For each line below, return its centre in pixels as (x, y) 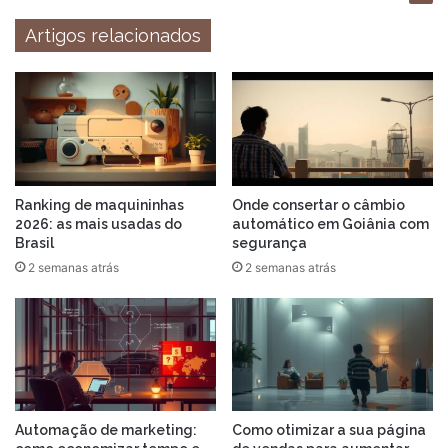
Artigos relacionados (113, 36)
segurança (269, 242)
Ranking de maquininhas (99, 204)
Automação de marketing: (106, 430)
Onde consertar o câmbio (318, 204)
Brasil (34, 242)
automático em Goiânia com (330, 223)
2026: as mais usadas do (98, 223)
